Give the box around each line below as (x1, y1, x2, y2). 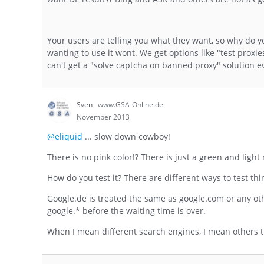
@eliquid (47, 130, 82, 142)
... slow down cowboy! (82, 130, 170, 142)
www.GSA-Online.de (98, 100, 163, 110)
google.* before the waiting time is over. (47, 204, 206, 216)
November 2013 (77, 112, 130, 123)
